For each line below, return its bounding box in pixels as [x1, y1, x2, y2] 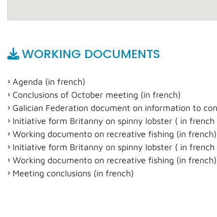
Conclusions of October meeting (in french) [13, 90, 181, 100]
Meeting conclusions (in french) [13, 168, 134, 178]
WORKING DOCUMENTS [22, 46, 160, 62]
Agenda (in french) [13, 77, 85, 87]
